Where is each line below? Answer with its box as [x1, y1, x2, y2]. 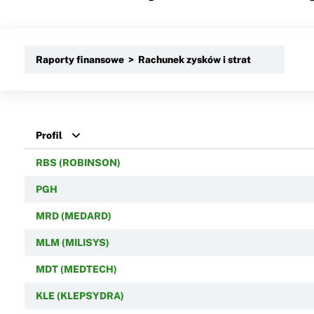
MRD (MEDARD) [35, 210, 111, 221]
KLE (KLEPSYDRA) [35, 289, 124, 301]
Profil [35, 129, 62, 141]
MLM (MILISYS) [35, 236, 109, 248]
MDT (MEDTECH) [35, 263, 117, 275]
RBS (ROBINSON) [35, 156, 121, 168]
